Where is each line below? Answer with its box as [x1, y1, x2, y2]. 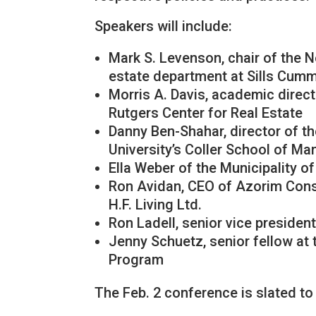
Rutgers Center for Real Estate [109, 104, 303, 121]
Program [109, 251, 164, 268]
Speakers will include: [95, 18, 233, 35]
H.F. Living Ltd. [109, 196, 202, 213]
